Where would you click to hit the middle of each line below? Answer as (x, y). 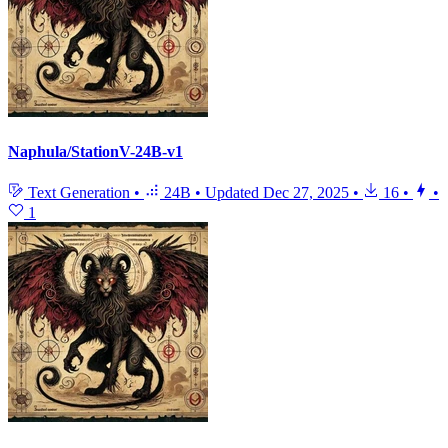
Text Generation (79, 192)
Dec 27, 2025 (306, 192)
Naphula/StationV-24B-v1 (95, 151)
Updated (234, 192)
